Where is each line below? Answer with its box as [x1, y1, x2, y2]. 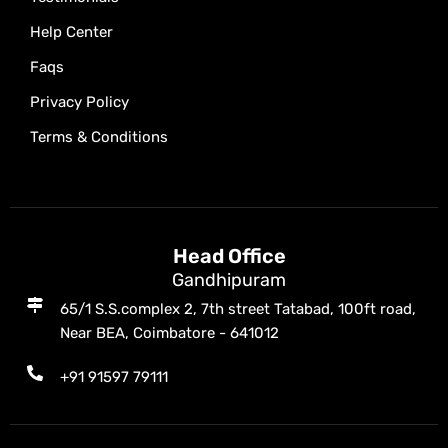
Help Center [30, 23, 113, 41]
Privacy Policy [30, 93, 129, 111]
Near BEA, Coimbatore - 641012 [60, 324, 279, 342]
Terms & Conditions [30, 128, 168, 146]
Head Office [172, 244, 286, 268]
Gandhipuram [172, 269, 286, 291]
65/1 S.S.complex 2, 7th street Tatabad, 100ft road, [60, 300, 416, 318]
